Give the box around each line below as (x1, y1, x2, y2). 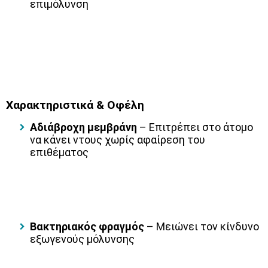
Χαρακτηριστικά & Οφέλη (6, 98, 144, 112)
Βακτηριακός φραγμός (30, 220, 144, 233)
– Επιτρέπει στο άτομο (137, 121, 253, 134)
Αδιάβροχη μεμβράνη (30, 121, 137, 134)
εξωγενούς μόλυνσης (30, 233, 135, 246)
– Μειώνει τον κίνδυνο (144, 220, 259, 233)
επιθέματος (30, 146, 89, 159)
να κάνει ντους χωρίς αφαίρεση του (30, 133, 205, 147)
